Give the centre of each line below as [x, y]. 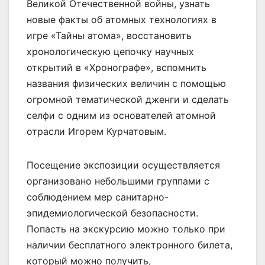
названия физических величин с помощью [126, 83]
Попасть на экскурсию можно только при [126, 229]
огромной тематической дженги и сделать [128, 99]
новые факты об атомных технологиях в [122, 19]
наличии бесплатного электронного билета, [130, 245]
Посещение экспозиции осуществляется [123, 165]
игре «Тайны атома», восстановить [109, 35]
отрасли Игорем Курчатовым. [96, 131]
